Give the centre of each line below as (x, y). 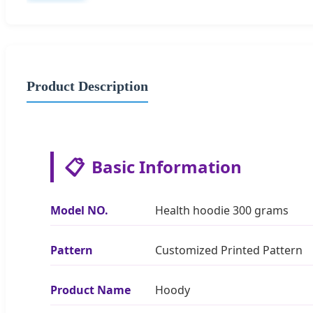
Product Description (87, 86)
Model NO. (79, 210)
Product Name (90, 290)
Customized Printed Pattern (229, 250)
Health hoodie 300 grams (222, 210)
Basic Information (167, 166)
